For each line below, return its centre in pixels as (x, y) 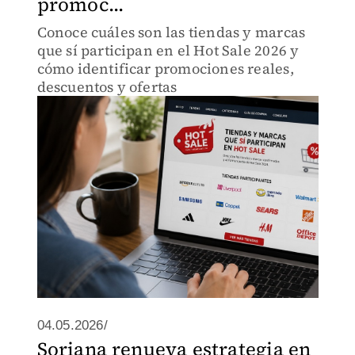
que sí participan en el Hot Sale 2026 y (168, 50)
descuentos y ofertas (107, 87)
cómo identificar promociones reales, (165, 69)
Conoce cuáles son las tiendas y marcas (171, 32)
